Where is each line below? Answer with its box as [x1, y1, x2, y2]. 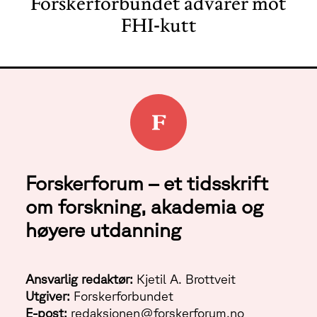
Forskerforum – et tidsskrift [25, 171, 268, 195]
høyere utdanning [25, 218, 181, 241]
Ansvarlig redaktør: [25, 272, 133, 287]
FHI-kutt [120, 13, 197, 38]
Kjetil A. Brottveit [133, 272, 236, 287]
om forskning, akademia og [25, 195, 263, 218]
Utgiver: [25, 289, 70, 304]
